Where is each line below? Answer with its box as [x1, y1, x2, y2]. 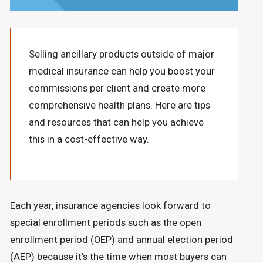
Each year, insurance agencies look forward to [9, 200, 211, 211]
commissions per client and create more [28, 83, 205, 95]
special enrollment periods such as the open [9, 217, 201, 228]
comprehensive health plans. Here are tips [28, 100, 210, 112]
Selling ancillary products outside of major [28, 49, 214, 60]
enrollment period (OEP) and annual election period [9, 234, 233, 245]
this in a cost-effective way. [28, 134, 149, 146]
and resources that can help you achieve [28, 117, 204, 129]
